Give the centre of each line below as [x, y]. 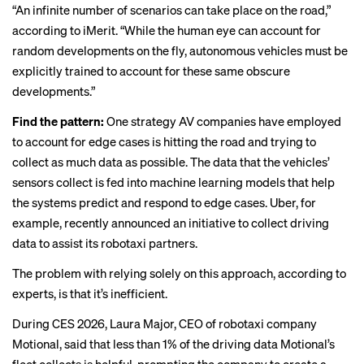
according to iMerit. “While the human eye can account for [167, 30]
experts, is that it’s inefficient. [90, 293]
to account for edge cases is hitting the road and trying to [164, 141]
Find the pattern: [59, 121]
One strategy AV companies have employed [224, 121]
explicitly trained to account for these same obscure [151, 71]
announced [141, 223]
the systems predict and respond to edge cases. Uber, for [164, 202]
